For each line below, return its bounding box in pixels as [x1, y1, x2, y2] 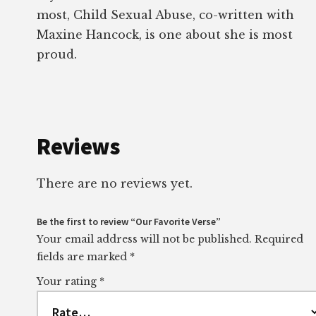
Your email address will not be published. [37, 232, 253, 245]
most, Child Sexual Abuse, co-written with [37, 7, 295, 22]
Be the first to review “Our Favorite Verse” [37, 214, 221, 228]
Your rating [37, 274, 100, 288]
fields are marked [37, 250, 130, 263]
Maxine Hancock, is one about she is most [37, 27, 293, 42]
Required [255, 232, 304, 245]
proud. [37, 47, 78, 61]
